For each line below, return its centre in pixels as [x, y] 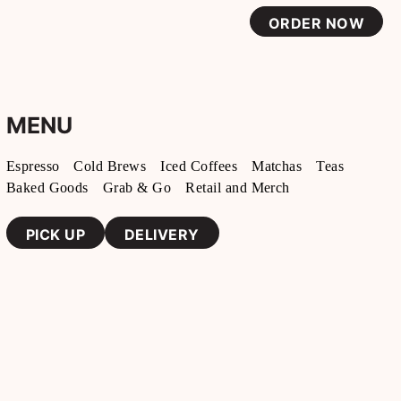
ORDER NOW [316, 23]
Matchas [277, 166]
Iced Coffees [199, 166]
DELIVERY [162, 235]
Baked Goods [47, 188]
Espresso [33, 166]
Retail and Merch [238, 188]
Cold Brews [110, 166]
